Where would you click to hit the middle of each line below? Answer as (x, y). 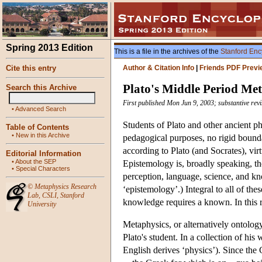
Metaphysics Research (65, 187)
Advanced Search (41, 109)
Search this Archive (41, 87)
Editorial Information (44, 154)
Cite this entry (31, 68)
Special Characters (43, 168)
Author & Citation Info (158, 68)
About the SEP (36, 161)
